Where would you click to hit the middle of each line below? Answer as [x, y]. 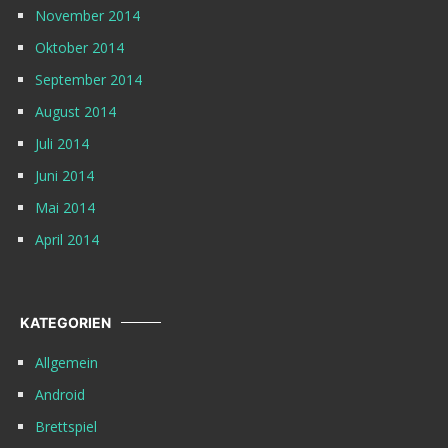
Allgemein [66, 363]
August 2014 [75, 112]
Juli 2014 [62, 144]
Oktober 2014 [79, 48]
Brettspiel [66, 427]
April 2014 [67, 240]
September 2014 [88, 80]
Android [60, 395]
